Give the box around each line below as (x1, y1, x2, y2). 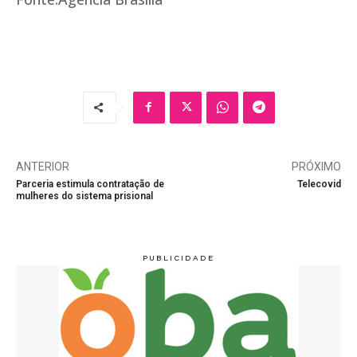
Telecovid (296, 178, 341, 190)
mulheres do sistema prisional (16, 190, 153, 202)
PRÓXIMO (291, 159, 341, 173)
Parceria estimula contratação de (16, 178, 164, 190)
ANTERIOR (16, 159, 69, 173)
